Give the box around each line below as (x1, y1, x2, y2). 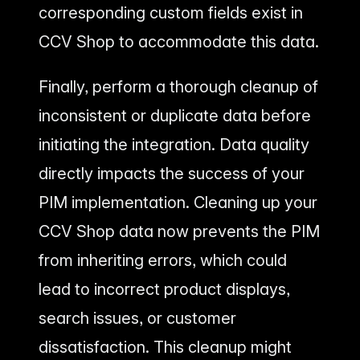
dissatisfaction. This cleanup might (39, 337, 292, 358)
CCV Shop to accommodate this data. (39, 32, 319, 52)
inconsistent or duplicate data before (39, 106, 311, 126)
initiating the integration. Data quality (39, 135, 309, 155)
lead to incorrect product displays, (39, 280, 290, 300)
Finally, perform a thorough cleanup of (39, 77, 318, 97)
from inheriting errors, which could (39, 251, 287, 271)
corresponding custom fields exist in (39, 3, 303, 23)
